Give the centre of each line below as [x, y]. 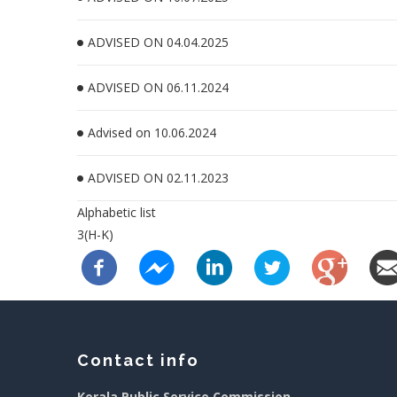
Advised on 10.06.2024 [152, 132]
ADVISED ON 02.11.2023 [158, 178]
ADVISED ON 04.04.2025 [158, 42]
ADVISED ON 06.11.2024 [158, 87]
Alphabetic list [117, 212]
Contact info [138, 360]
